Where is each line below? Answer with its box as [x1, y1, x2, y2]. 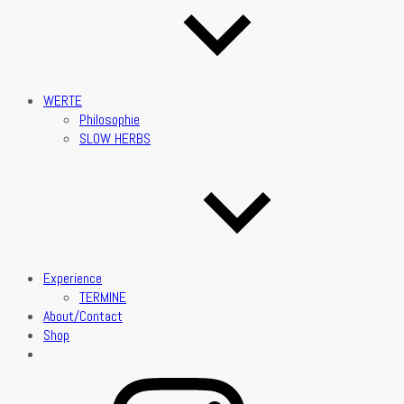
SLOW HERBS [79, 129, 151, 148]
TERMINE [79, 288, 126, 307]
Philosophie [79, 110, 140, 129]
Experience [43, 269, 102, 288]
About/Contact [43, 307, 123, 326]
